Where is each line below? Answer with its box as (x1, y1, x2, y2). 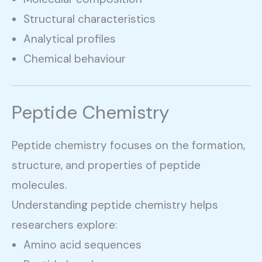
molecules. (12, 177, 67, 192)
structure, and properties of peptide (12, 157, 201, 173)
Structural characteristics (23, 11, 156, 26)
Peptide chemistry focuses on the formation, (12, 137, 245, 153)
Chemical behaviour (23, 51, 126, 66)
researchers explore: (12, 217, 118, 232)
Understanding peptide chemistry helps (12, 197, 218, 212)
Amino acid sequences (23, 237, 142, 252)
